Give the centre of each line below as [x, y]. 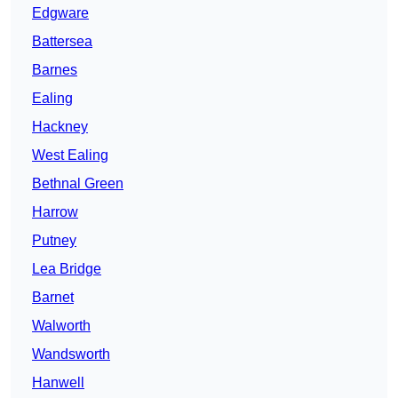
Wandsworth [71, 354]
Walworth [61, 326]
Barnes [55, 70]
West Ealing [70, 155]
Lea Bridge [67, 269]
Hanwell [58, 383]
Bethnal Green [78, 184]
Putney [54, 241]
